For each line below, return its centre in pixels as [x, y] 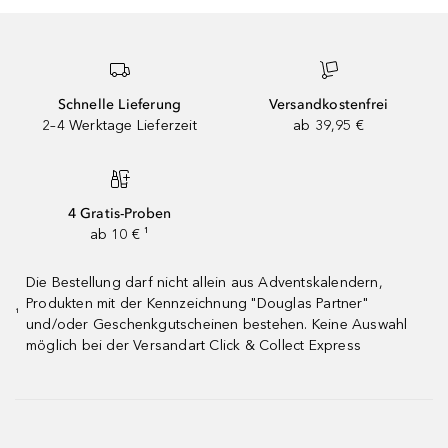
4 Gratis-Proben [119, 213]
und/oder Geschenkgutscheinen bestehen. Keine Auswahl [217, 324]
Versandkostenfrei [328, 104]
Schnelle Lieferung [119, 104]
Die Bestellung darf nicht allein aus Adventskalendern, [204, 282]
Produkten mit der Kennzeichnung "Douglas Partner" [197, 303]
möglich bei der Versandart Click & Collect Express [194, 345]
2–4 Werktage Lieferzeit [119, 125]
